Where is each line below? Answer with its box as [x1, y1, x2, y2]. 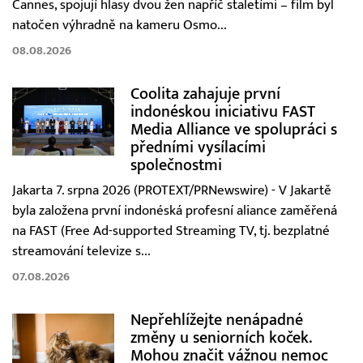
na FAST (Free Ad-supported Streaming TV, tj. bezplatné [12, 222, 330, 239]
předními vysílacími [130, 137, 266, 156]
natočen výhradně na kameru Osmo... [12, 16, 227, 33]
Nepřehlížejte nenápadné [130, 310, 303, 329]
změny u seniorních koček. [130, 327, 312, 347]
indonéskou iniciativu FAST [130, 101, 315, 121]
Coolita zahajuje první [130, 83, 280, 103]
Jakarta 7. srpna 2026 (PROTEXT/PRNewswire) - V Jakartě [12, 181, 331, 199]
